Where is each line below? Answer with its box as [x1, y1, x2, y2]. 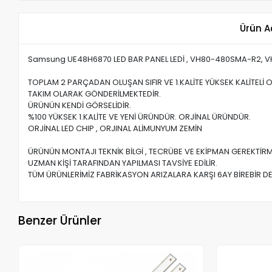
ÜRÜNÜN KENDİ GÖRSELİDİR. [28, 100, 132, 112]
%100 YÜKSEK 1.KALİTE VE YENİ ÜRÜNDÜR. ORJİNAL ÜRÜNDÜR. [28, 111, 251, 123]
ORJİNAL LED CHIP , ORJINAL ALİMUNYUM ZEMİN [28, 123, 203, 135]
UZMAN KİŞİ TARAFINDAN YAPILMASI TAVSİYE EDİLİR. [28, 157, 218, 169]
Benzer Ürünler [18, 212, 102, 229]
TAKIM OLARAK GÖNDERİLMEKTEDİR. [28, 88, 163, 100]
